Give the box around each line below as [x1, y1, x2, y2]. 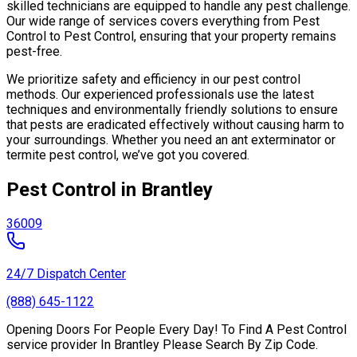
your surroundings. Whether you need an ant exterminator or [6, 131, 335, 147]
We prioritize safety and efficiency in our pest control [6, 71, 300, 87]
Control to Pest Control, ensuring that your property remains [6, 28, 336, 44]
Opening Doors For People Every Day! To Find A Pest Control [6, 322, 347, 338]
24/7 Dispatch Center [6, 266, 126, 282]
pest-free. [6, 43, 62, 59]
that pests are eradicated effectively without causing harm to [6, 116, 344, 132]
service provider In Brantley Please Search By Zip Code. [6, 337, 318, 353]
